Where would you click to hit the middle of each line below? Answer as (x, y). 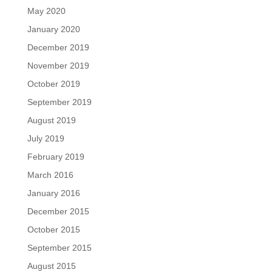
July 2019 (46, 138)
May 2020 (46, 11)
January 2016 (53, 193)
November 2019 (58, 66)
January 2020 (53, 29)
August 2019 (51, 120)
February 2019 (56, 157)
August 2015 (51, 266)
